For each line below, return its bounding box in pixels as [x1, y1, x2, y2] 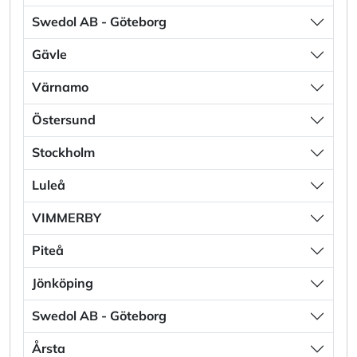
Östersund [32, 112, 96, 128]
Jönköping [32, 275, 93, 292]
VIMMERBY [32, 210, 101, 226]
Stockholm [32, 144, 95, 161]
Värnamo [32, 79, 88, 96]
